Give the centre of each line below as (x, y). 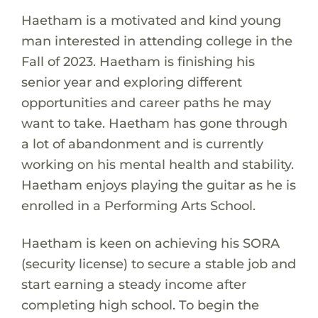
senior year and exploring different (131, 82)
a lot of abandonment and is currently (142, 143)
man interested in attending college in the (157, 40)
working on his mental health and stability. (157, 164)
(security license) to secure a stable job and (158, 263)
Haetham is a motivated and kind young (151, 20)
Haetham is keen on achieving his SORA (150, 243)
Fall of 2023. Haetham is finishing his (138, 61)
